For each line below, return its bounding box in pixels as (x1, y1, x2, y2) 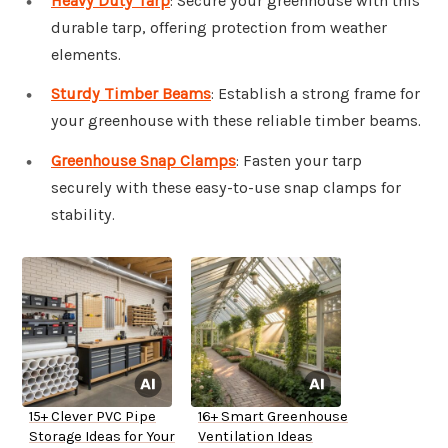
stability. (51, 205, 115, 225)
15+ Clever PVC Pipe (29, 408, 156, 426)
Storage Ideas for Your (29, 428, 175, 446)
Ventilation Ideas (198, 428, 313, 446)
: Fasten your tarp (236, 151, 362, 171)
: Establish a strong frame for (211, 84, 420, 104)
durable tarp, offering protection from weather (51, 17, 387, 37)
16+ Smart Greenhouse (198, 408, 348, 426)
